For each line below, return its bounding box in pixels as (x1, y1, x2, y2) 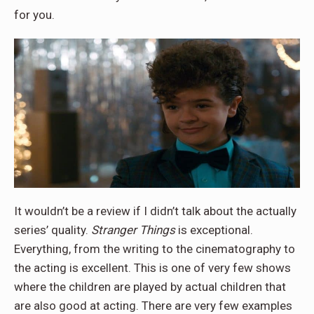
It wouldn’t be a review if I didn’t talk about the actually (14, 204, 296, 219)
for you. (14, 7, 55, 22)
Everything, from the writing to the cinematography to (14, 242, 295, 257)
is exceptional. (175, 223, 253, 238)
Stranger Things (91, 223, 175, 238)
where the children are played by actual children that (14, 280, 286, 294)
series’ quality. (14, 223, 91, 238)
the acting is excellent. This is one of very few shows (14, 261, 291, 275)
